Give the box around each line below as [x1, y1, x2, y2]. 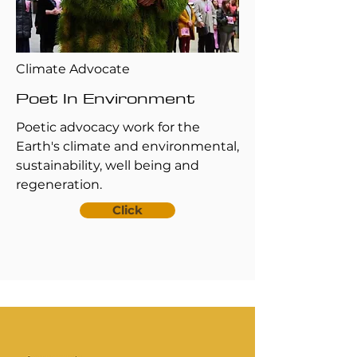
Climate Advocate [16, 61, 130, 76]
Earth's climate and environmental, [16, 139, 239, 154]
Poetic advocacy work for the [16, 120, 200, 135]
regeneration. [16, 177, 102, 192]
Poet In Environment [16, 84, 195, 111]
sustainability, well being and [16, 158, 199, 173]
